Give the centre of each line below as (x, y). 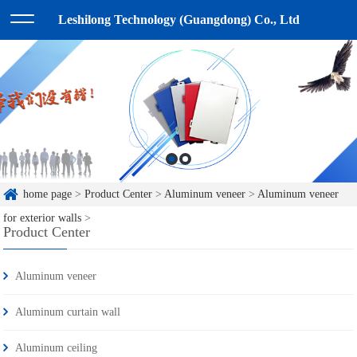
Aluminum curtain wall (68, 312)
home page (48, 194)
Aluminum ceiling (57, 348)
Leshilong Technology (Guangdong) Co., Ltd (178, 20)
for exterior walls (43, 218)
